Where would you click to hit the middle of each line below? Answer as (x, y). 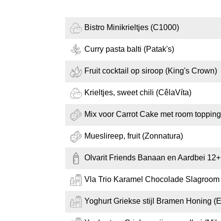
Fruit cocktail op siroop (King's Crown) (151, 71)
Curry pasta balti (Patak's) (129, 49)
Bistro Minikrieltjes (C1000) (132, 28)
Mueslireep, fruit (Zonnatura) (134, 136)
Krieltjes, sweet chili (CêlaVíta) (138, 93)
